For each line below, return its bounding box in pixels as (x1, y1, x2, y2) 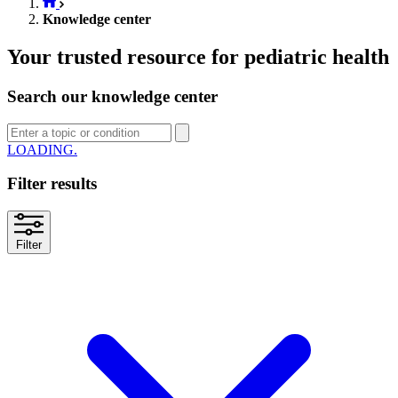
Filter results (7, 174, 97, 194)
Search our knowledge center (7, 87, 218, 106)
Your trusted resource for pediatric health (7, 45, 389, 69)
